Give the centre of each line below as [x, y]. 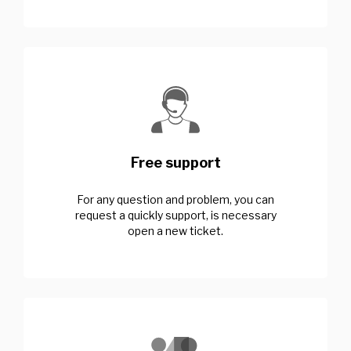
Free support [175, 162]
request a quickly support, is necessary [175, 215]
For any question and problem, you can [175, 199]
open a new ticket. [175, 230]
